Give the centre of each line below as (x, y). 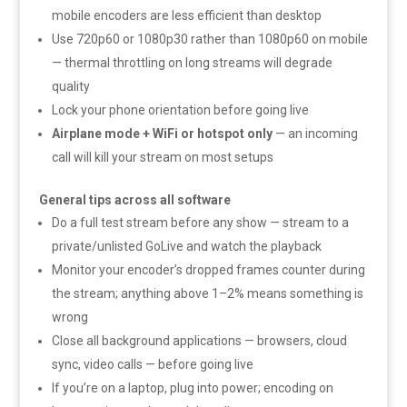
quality (70, 87)
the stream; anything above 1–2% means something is (207, 294)
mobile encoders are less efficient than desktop (186, 16)
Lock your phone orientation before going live (180, 110)
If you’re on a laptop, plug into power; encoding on (192, 388)
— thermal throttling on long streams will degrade (192, 63)
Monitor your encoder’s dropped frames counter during (208, 270)
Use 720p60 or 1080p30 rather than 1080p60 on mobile (209, 40)
